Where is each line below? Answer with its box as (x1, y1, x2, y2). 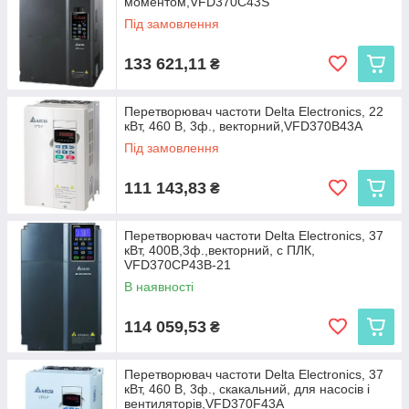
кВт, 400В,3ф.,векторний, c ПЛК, (124, 243, 315, 257)
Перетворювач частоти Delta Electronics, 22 (124, 104, 383, 119)
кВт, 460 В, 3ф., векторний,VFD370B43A (124, 119, 362, 133)
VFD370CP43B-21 (124, 257, 231, 272)
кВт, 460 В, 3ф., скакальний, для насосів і (124, 382, 370, 396)
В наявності (124, 279, 194, 294)
